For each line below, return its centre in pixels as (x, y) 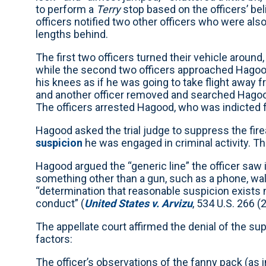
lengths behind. (72, 34)
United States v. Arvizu (138, 203)
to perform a (66, 9)
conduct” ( (60, 203)
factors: (54, 239)
